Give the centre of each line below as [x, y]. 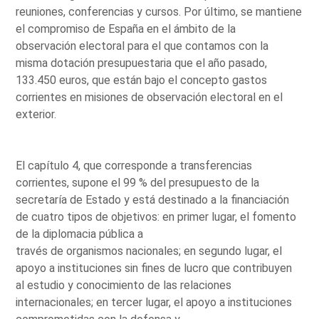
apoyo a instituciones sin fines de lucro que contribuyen [154, 268]
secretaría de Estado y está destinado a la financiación [153, 199]
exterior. [36, 114]
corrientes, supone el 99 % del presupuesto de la [138, 182]
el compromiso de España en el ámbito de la [126, 28]
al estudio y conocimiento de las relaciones [124, 285]
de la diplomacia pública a [80, 234]
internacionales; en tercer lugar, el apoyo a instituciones [154, 302]
